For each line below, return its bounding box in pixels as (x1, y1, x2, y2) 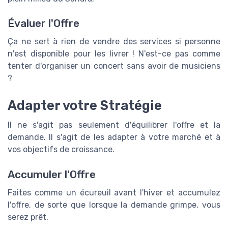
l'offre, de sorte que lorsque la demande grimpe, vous (8, 199, 220, 210)
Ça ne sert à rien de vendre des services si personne (8, 36, 220, 46)
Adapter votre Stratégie (8, 98, 162, 113)
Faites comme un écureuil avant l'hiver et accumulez (8, 187, 220, 197)
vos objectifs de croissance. (8, 145, 115, 155)
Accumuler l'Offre (8, 168, 96, 181)
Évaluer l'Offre (8, 17, 79, 30)
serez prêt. (8, 212, 48, 222)
